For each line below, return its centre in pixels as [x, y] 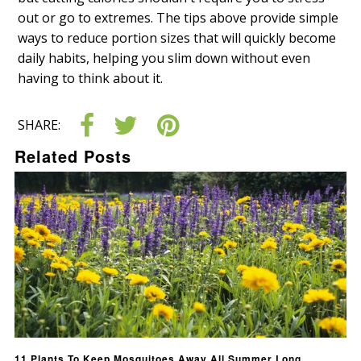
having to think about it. [91, 79]
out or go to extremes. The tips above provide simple [178, 18]
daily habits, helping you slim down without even [164, 58]
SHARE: [39, 125]
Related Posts [73, 156]
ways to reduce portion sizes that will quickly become [177, 38]
